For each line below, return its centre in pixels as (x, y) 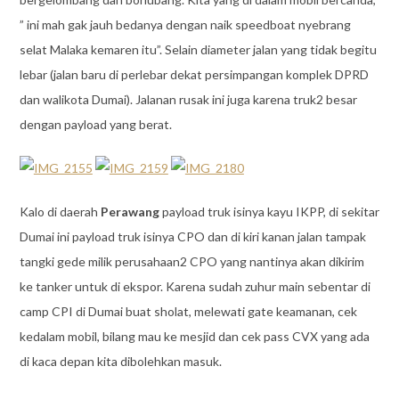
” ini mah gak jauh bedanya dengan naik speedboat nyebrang (185, 25)
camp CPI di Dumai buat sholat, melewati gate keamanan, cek (188, 312)
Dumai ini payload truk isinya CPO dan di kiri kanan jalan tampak (192, 237)
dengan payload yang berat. (95, 125)
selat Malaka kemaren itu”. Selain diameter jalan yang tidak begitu (198, 50)
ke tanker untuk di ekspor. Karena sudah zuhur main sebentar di (195, 287)
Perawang (131, 212)
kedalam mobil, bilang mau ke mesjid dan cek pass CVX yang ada (194, 337)
